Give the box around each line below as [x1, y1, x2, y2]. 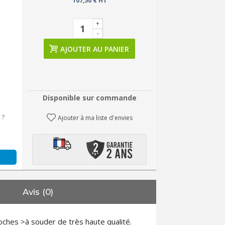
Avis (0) [23, 186, 54, 197]
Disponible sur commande [42, 93, 137, 102]
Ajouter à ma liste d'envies [57, 114, 133, 122]
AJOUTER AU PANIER [60, 44, 130, 54]
